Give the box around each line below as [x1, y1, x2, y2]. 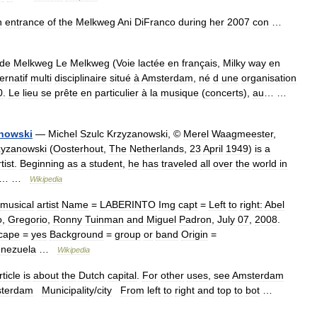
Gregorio [8, 214, 47, 225]
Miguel [146, 214, 176, 225]
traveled [161, 158, 197, 169]
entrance [5, 16, 45, 28]
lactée [138, 57, 165, 69]
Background [50, 229, 103, 240]
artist [37, 199, 59, 210]
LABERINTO [100, 199, 156, 210]
